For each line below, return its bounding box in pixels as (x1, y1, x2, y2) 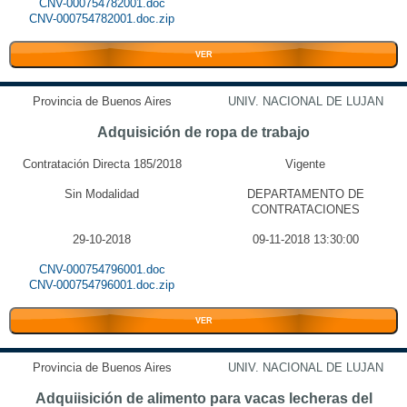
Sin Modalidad (65, 187, 139, 201)
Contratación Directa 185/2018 (22, 157, 182, 171)
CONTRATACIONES (251, 203, 360, 216)
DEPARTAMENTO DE (246, 187, 364, 201)
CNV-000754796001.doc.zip (29, 278, 174, 292)
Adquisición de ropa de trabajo (97, 124, 310, 140)
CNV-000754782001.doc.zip (29, 12, 174, 25)
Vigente (285, 157, 325, 171)
